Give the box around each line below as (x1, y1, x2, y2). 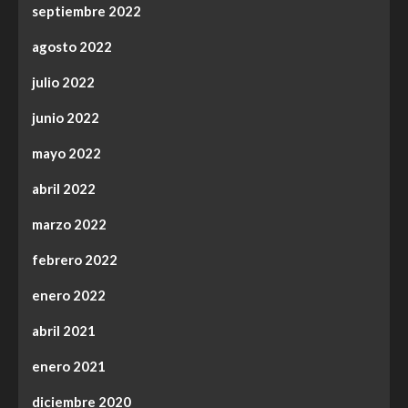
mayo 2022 (32, 145, 101, 162)
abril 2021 (32, 322, 96, 340)
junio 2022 (32, 109, 99, 127)
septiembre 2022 (32, 3, 141, 20)
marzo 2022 (32, 216, 107, 233)
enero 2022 (32, 287, 106, 304)
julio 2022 (32, 74, 95, 91)
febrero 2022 (32, 251, 117, 269)
